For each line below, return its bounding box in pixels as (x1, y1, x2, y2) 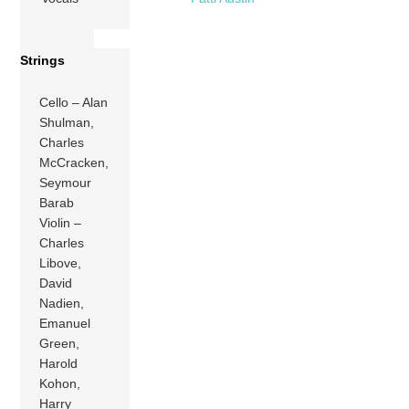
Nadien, (39, 296, 85, 311)
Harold (39, 356, 79, 372)
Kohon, (39, 376, 81, 392)
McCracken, (39, 155, 110, 171)
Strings (20, 53, 66, 68)
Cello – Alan (39, 95, 109, 110)
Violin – (39, 215, 82, 231)
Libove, (39, 256, 82, 271)
